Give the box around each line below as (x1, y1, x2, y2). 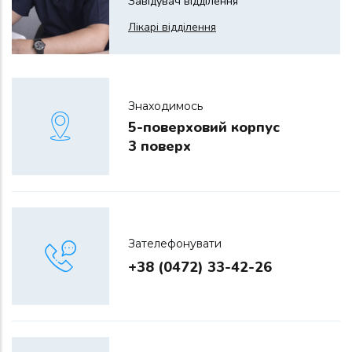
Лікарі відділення (128, 20, 216, 35)
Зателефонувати (128, 236, 222, 251)
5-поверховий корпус (128, 117, 280, 137)
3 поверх (128, 136, 191, 156)
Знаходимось (128, 98, 203, 113)
